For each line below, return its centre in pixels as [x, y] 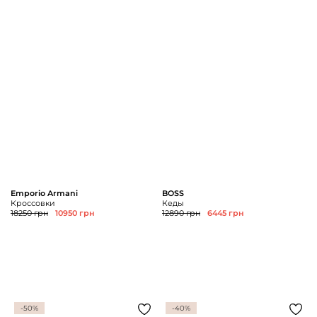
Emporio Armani [44, 194]
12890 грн [181, 213]
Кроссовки [33, 203]
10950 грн [75, 213]
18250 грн [29, 213]
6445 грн [226, 213]
